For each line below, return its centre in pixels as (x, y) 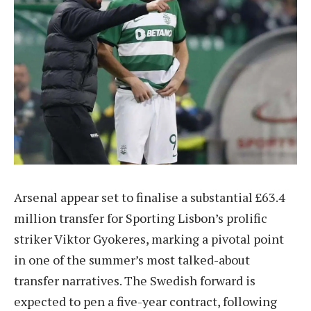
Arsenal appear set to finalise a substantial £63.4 (150, 197)
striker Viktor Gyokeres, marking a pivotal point (149, 238)
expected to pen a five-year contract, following (145, 301)
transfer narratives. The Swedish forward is (135, 280)
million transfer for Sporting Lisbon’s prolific (141, 218)
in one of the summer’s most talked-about (132, 259)
